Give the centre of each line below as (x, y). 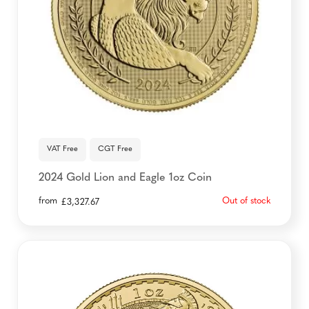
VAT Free (62, 149)
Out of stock (246, 201)
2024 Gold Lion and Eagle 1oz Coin (125, 178)
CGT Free (115, 149)
